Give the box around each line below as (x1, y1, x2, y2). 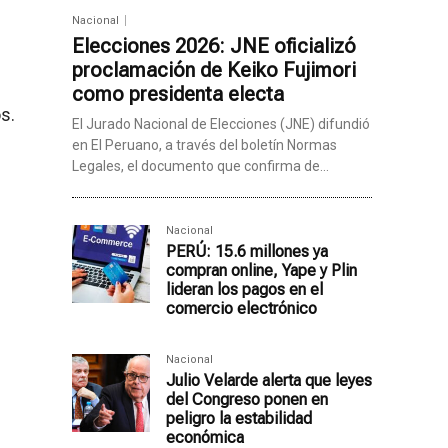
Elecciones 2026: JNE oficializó (72, 34, 356, 59)
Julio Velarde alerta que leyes (166, 371, 372, 391)
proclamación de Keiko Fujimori (72, 58, 356, 83)
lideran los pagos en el (166, 280, 323, 300)
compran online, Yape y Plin (166, 261, 357, 281)
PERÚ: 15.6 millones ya (166, 242, 328, 262)
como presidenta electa (72, 82, 284, 107)
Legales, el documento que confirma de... (72, 158, 329, 175)
